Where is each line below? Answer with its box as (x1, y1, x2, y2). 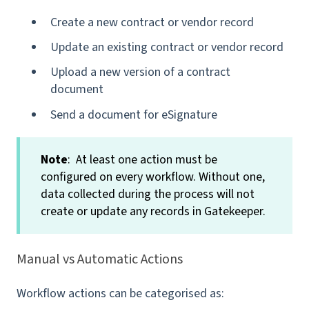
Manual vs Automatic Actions (17, 249, 183, 269)
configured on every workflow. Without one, (41, 168, 265, 186)
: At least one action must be (68, 150, 217, 168)
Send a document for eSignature (50, 106, 217, 123)
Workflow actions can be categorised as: (17, 285, 224, 303)
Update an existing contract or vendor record (50, 39, 283, 57)
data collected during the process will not (41, 185, 255, 203)
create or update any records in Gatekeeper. (41, 202, 266, 220)
